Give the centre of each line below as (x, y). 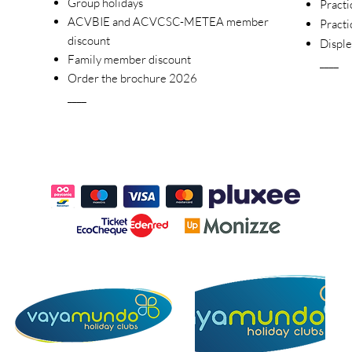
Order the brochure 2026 (132, 78)
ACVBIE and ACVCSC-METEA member (168, 22)
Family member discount (129, 59)
